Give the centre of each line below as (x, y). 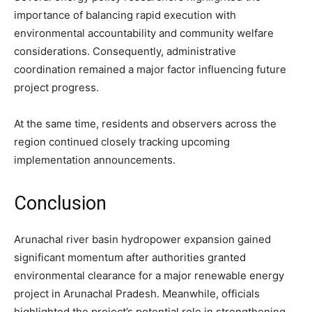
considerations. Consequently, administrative (125, 52)
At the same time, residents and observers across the (145, 124)
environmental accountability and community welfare (144, 33)
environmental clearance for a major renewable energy (149, 276)
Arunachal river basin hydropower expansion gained (142, 240)
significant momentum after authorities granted (130, 258)
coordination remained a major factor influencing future (150, 70)
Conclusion (60, 204)
